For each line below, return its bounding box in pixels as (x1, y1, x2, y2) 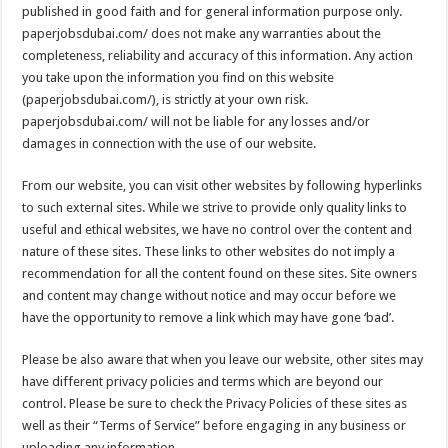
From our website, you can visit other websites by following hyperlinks (22, 178, 423, 193)
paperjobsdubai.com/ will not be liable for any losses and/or (22, 114, 371, 129)
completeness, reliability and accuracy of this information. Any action (22, 48, 414, 63)
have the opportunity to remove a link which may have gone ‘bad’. (22, 310, 395, 325)
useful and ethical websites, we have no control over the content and (22, 222, 413, 237)
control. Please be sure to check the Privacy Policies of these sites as (22, 396, 408, 411)
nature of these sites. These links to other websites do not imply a (22, 244, 396, 259)
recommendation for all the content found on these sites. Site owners (22, 266, 418, 281)
